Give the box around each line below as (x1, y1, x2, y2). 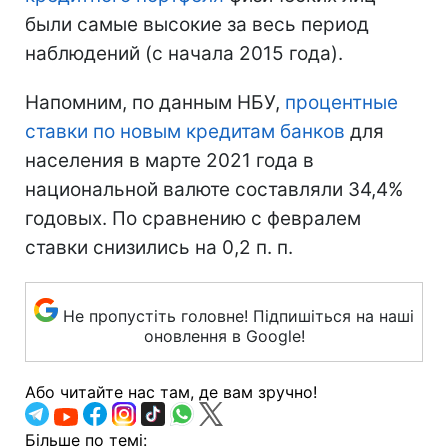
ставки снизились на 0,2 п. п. (25, 236, 293, 260)
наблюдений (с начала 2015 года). (25, 42, 343, 66)
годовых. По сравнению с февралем (25, 207, 361, 231)
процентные (285, 91, 398, 115)
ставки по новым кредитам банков (25, 120, 345, 144)
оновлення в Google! (143, 326, 305, 347)
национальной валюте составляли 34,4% (25, 178, 403, 202)
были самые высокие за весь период (25, 13, 369, 37)
